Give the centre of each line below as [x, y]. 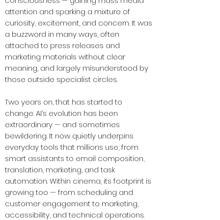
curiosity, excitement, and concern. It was [79, 23]
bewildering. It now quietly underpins [69, 136]
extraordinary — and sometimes [62, 125]
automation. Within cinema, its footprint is [78, 181]
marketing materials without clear [65, 57]
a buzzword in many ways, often [62, 34]
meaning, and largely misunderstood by [77, 68]
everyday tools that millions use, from [72, 147]
